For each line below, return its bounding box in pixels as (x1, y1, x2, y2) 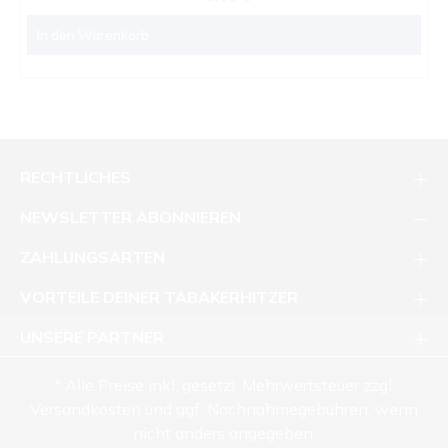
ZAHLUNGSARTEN (20, 247, 165, 268)
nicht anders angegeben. (132, 423, 316, 443)
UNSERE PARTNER (20, 327, 164, 348)
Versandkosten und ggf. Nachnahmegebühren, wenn (30, 399, 418, 419)
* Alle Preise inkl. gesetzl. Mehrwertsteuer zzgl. (53, 375, 395, 395)
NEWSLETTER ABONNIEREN (20, 206, 241, 227)
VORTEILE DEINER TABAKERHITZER (20, 287, 298, 308)
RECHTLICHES (20, 166, 131, 187)
